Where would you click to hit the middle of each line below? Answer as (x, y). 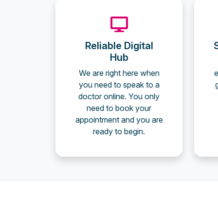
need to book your (119, 108)
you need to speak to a (119, 85)
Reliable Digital (119, 46)
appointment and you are (119, 120)
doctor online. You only (119, 96)
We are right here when (119, 73)
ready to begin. (119, 131)
